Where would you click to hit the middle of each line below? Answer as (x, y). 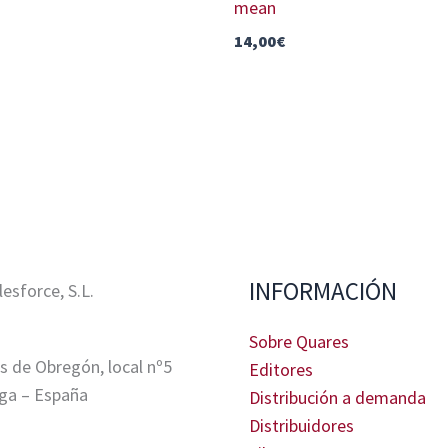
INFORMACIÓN (323, 291)
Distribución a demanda (337, 397)
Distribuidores (301, 425)
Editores (281, 369)
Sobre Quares (299, 341)
